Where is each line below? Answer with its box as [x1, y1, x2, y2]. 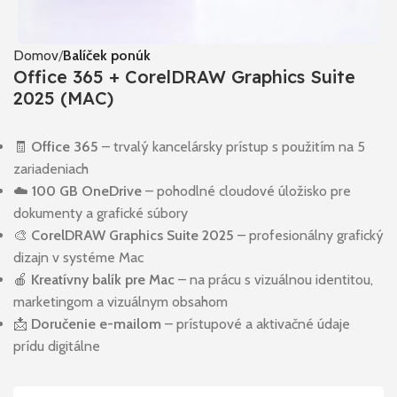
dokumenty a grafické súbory [13, 204, 188, 222]
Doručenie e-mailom [31, 315, 161, 332]
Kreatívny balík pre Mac [31, 270, 175, 288]
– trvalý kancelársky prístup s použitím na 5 [98, 137, 365, 155]
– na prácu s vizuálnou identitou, [175, 270, 373, 288]
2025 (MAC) [13, 86, 113, 109]
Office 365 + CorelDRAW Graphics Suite [13, 65, 355, 88]
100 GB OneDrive [32, 182, 142, 199]
